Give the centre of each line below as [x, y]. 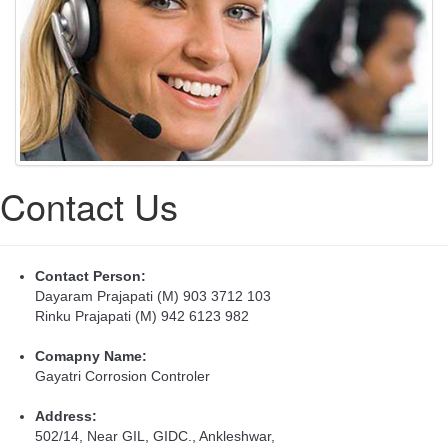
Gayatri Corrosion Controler [122, 375]
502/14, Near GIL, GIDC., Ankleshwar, [155, 435]
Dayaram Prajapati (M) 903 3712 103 [153, 295]
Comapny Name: [91, 355]
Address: [66, 415]
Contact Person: [90, 275]
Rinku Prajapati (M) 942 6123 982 [142, 315]
